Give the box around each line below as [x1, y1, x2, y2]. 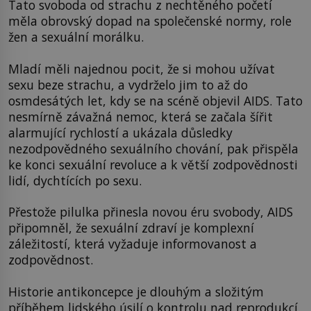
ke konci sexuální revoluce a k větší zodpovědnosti [8, 155, 298, 173]
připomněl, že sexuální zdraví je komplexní [8, 219, 254, 237]
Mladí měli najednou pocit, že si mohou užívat [8, 60, 275, 77]
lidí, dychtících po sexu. [8, 171, 142, 189]
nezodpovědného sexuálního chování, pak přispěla [8, 140, 299, 157]
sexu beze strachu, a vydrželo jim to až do [8, 76, 248, 93]
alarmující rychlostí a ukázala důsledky [8, 124, 233, 141]
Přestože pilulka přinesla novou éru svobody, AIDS [8, 203, 293, 221]
